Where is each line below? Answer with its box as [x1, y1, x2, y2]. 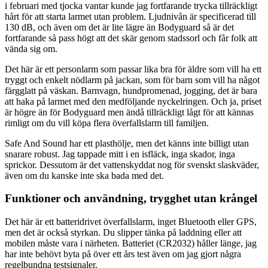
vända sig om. [5, 43, 57, 54]
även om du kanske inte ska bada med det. [5, 170, 164, 181]
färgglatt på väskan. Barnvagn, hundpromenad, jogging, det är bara [5, 85, 257, 96]
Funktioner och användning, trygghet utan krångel [5, 192, 257, 205]
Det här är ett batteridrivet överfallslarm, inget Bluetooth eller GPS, [5, 217, 257, 227]
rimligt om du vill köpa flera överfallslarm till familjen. [5, 117, 209, 128]
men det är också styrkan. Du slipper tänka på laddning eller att [5, 227, 242, 238]
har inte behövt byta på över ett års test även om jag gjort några [5, 249, 241, 260]
